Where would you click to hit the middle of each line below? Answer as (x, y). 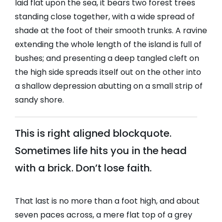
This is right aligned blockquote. (93, 134)
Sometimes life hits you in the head (101, 151)
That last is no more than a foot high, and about (107, 201)
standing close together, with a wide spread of (105, 17)
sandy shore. (39, 100)
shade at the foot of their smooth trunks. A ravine (111, 31)
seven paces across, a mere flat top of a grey (104, 215)
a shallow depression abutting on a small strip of (109, 86)
